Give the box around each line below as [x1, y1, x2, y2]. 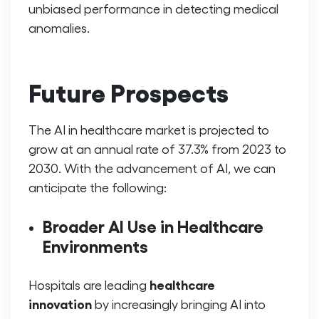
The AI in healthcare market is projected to [28, 121, 269, 137]
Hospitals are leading [28, 276, 150, 292]
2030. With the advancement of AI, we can [28, 159, 276, 175]
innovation [28, 295, 92, 311]
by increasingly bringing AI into [92, 296, 266, 311]
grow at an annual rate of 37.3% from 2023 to [28, 140, 286, 156]
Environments [43, 234, 148, 256]
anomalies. [28, 20, 90, 36]
